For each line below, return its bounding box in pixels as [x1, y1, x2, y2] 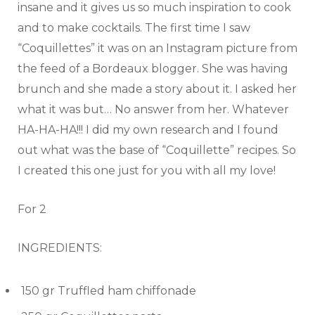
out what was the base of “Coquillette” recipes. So [18, 143, 296, 157]
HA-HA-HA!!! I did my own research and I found [18, 123, 278, 137]
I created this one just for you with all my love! [18, 164, 276, 178]
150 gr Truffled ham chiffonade [21, 284, 196, 298]
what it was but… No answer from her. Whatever [18, 103, 289, 117]
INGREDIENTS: [18, 241, 102, 255]
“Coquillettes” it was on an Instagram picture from [18, 41, 297, 56]
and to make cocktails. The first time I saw [18, 21, 250, 35]
